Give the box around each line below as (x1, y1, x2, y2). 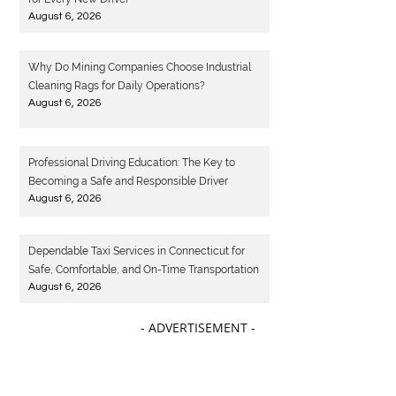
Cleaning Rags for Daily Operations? (28, 80, 206, 93)
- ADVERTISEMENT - (141, 324, 255, 342)
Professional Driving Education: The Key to (28, 161, 236, 174)
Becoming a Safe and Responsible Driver (28, 179, 229, 193)
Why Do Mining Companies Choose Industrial (28, 61, 252, 74)
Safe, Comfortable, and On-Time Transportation (28, 269, 260, 282)
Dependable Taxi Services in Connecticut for (28, 250, 246, 263)
